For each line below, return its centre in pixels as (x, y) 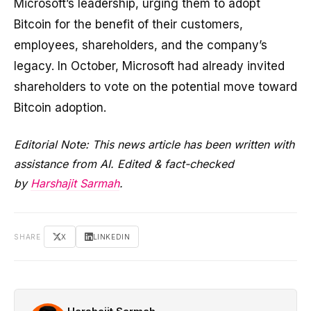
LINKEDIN (111, 236)
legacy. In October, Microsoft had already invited (149, 66)
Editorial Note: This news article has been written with (154, 144)
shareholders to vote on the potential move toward (155, 86)
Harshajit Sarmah (75, 183)
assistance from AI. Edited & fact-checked (124, 163)
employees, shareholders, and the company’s (141, 45)
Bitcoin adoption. (60, 107)
